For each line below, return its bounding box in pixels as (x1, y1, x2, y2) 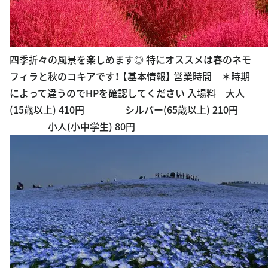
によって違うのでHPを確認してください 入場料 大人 (10, 85, 245, 100)
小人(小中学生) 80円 (10, 118, 135, 133)
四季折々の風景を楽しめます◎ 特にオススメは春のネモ (10, 51, 251, 66)
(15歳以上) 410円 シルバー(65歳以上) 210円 (10, 102, 238, 117)
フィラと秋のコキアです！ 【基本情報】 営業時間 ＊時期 (10, 68, 250, 83)
